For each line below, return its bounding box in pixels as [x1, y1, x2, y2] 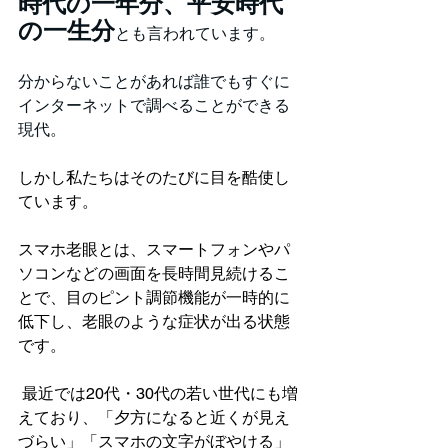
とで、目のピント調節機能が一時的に [18, 288, 290, 307]
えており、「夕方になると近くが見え [18, 408, 290, 427]
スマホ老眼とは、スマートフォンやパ [18, 240, 290, 259]
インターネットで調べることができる [18, 96, 290, 115]
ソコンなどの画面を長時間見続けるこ [18, 264, 290, 283]
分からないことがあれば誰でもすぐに [18, 72, 290, 91]
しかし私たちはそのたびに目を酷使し [18, 168, 290, 187]
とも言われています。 [115, 24, 275, 43]
